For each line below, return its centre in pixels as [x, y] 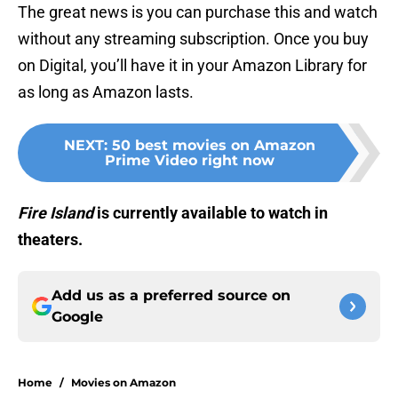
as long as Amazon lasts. [106, 92]
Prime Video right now [189, 161]
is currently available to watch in [211, 213]
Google [77, 317]
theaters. [50, 240]
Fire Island [56, 213]
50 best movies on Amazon [213, 146]
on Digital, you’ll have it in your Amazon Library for [192, 66]
